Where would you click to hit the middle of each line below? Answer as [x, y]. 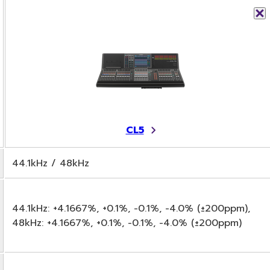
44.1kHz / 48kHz [51, 163]
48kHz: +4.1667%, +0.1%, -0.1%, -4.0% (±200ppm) [127, 223]
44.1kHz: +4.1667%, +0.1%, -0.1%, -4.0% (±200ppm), [131, 208]
